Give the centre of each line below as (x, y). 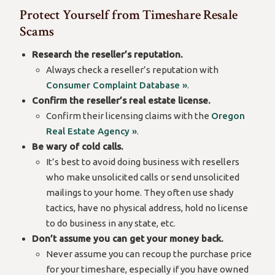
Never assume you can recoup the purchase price (149, 254)
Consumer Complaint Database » (116, 85)
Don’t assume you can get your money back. (128, 238)
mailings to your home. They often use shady (139, 192)
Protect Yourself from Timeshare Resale (129, 15)
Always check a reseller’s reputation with (132, 70)
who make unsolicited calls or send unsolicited (142, 177)
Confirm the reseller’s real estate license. (122, 100)
